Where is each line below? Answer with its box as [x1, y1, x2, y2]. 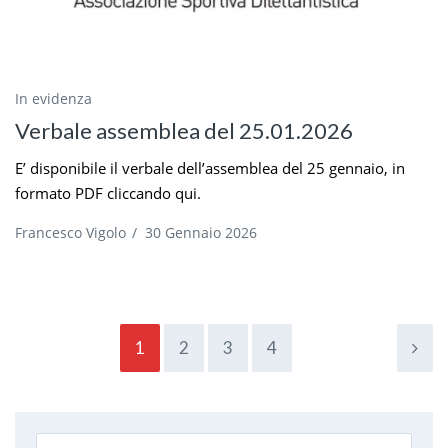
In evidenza [15, 89, 92, 109]
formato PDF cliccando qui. [15, 183, 201, 204]
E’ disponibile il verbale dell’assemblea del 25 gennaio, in [15, 158, 405, 179]
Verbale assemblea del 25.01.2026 [15, 117, 353, 145]
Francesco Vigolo [15, 223, 126, 243]
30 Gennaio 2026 [145, 223, 257, 243]
